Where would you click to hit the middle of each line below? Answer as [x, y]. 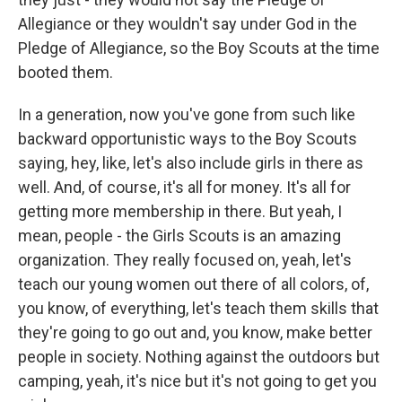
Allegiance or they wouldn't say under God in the [188, 24]
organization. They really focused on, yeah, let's [185, 260]
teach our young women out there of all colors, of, [193, 284]
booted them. [66, 72]
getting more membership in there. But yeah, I [180, 211]
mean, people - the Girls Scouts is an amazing [179, 236]
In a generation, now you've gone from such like [187, 114]
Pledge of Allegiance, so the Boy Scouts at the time [199, 48]
